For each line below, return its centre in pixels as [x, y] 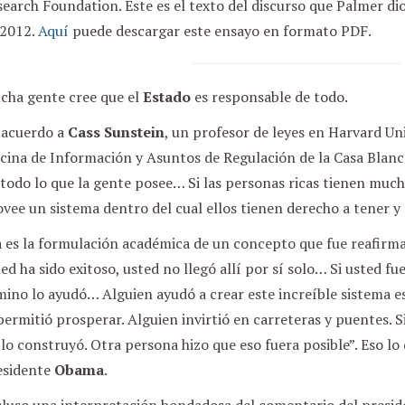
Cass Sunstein [116, 132]
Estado [166, 97]
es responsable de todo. [269, 97]
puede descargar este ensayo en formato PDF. [220, 31]
